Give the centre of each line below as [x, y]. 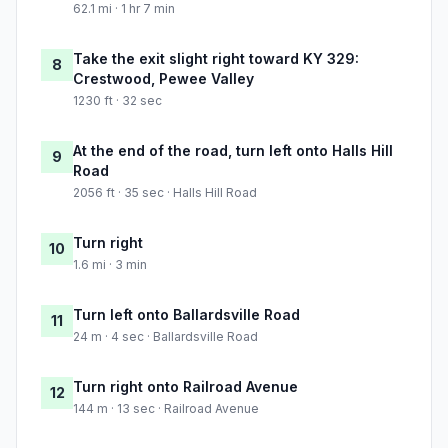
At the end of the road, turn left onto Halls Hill [233, 151]
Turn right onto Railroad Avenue [185, 387]
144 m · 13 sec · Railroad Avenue [166, 409]
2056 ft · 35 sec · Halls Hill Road [165, 193]
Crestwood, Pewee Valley [163, 79]
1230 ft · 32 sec [117, 101]
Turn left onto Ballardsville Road [186, 315]
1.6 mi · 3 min [110, 265]
